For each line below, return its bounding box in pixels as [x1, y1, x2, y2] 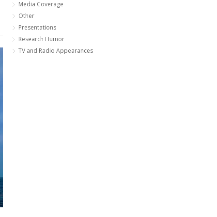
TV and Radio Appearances [18, 46, 93, 55]
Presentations [18, 23, 56, 31]
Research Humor [18, 34, 64, 43]
